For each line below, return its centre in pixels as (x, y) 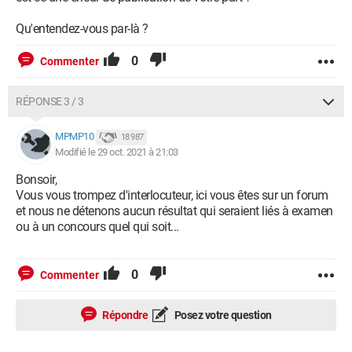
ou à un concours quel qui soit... (97, 227)
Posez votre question (222, 315)
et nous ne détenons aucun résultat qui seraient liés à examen (174, 211)
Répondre (124, 315)
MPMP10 (74, 137)
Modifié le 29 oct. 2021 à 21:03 (117, 152)
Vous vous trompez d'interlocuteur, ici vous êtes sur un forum (172, 195)
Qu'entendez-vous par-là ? (82, 29)
